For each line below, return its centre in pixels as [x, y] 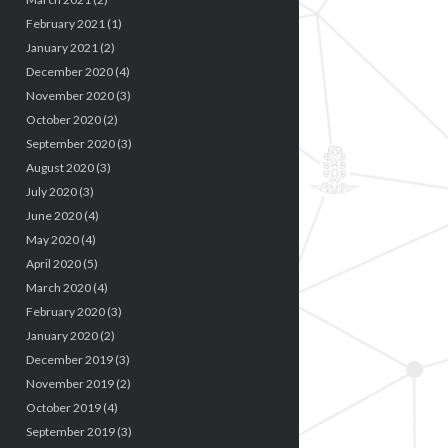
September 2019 [70, 431]
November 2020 [69, 95]
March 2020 [58, 287]
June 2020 [53, 215]
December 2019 [69, 359]
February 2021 [65, 23]
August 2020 [59, 167]
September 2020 [70, 143]
